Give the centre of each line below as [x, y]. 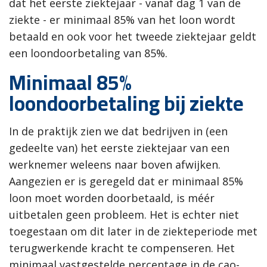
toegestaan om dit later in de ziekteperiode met [133, 231]
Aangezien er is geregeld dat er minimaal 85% [126, 181]
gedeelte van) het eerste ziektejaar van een [119, 148]
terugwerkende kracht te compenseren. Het [122, 248]
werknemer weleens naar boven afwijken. [115, 164]
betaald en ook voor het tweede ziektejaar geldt [133, 36]
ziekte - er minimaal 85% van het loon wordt [122, 19]
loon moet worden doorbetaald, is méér [112, 198]
